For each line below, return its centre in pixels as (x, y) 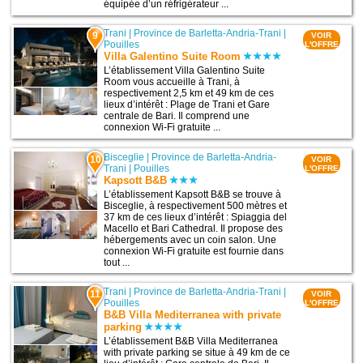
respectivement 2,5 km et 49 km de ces (189, 94)
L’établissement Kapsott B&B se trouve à (193, 194)
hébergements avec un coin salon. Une (190, 239)
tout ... (117, 262)
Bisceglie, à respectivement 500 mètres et (196, 205)
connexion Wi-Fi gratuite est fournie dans (194, 251)
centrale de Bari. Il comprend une (177, 116)
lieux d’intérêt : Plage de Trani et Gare (187, 105)
